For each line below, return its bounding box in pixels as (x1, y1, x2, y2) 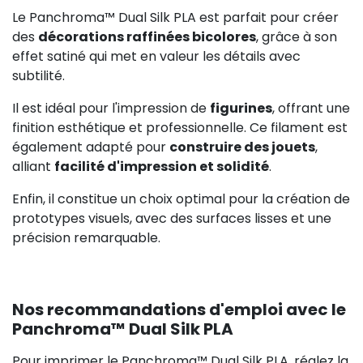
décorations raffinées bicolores (38, 27, 256, 46)
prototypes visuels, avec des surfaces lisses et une (12, 208, 331, 228)
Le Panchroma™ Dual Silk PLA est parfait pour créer (12, 7, 339, 27)
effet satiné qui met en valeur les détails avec (12, 46, 301, 66)
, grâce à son (256, 27, 337, 46)
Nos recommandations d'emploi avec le (12, 297, 346, 321)
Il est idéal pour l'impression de (12, 98, 210, 117)
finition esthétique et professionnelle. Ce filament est (12, 117, 348, 137)
